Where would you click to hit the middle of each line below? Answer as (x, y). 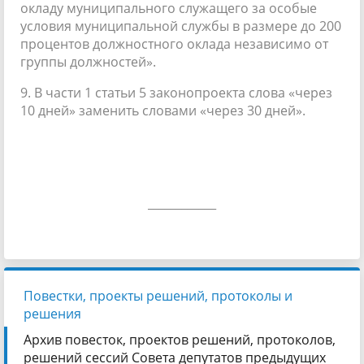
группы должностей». (88, 61)
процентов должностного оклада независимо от (174, 43)
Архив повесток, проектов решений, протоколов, (180, 339)
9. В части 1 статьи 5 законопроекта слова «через (176, 92)
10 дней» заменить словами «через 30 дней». (163, 110)
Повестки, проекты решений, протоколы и (158, 295)
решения (52, 313)
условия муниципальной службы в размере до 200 (181, 26)
